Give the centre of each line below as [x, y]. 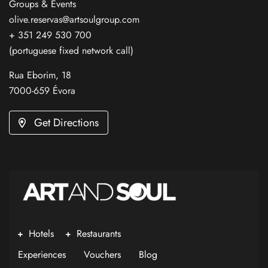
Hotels [41, 234]
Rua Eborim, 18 [40, 75]
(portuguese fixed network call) [71, 51]
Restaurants [99, 234]
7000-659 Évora [42, 91]
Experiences [42, 255]
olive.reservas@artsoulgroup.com [74, 19]
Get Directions [66, 122]
